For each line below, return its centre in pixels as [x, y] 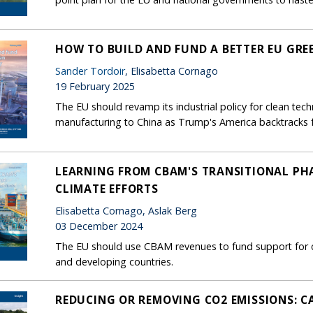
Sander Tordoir [90, 71]
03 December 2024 [99, 226]
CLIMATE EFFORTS [107, 188]
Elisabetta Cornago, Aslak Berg [126, 210]
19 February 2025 [95, 86]
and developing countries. [114, 261]
